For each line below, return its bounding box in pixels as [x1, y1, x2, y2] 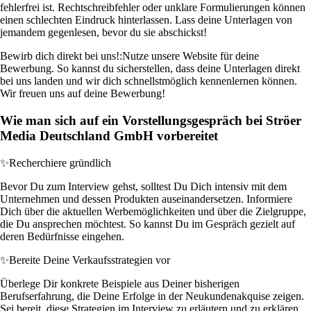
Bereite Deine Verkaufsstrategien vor [9, 253, 170, 266]
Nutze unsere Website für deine [122, 50, 259, 62]
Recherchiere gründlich [9, 156, 111, 169]
